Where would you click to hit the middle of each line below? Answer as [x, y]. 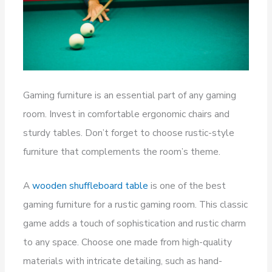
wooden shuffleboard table [90, 185]
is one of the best [187, 185]
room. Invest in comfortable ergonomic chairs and [127, 114]
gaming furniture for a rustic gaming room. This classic [136, 204]
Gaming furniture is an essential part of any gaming [130, 95]
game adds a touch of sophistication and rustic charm [135, 223]
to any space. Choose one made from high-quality [128, 242]
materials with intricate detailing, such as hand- [123, 260]
